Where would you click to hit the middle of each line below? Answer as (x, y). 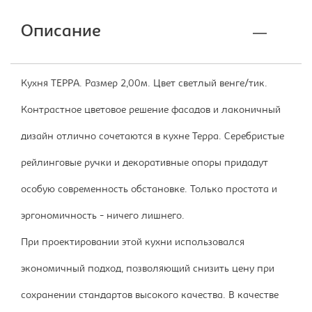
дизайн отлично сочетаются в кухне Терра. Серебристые (153, 137)
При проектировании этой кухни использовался (133, 243)
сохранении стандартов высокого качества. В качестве (150, 296)
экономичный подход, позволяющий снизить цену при (148, 270)
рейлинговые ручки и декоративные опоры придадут (145, 164)
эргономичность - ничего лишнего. (103, 217)
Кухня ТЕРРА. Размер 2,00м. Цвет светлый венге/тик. (144, 84)
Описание (61, 33)
